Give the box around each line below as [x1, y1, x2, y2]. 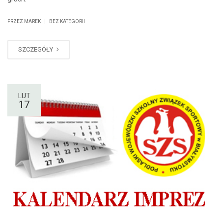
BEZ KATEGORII [49, 18, 85, 24]
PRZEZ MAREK [7, 18, 42, 24]
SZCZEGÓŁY [18, 45, 55, 53]
